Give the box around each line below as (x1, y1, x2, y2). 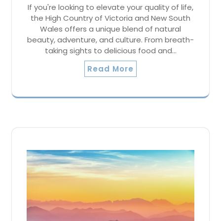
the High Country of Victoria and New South (31, 13, 190, 24)
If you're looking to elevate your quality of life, (28, 2, 193, 13)
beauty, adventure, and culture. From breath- (27, 35, 194, 45)
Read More (87, 64, 134, 74)
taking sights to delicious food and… (44, 45, 177, 56)
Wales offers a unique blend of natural (40, 24, 181, 35)
